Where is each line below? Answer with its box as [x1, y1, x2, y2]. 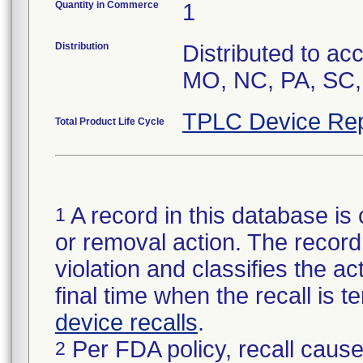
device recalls [55, 310, 198, 335]
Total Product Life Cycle [55, 116, 164, 127]
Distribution [55, 41, 109, 52]
